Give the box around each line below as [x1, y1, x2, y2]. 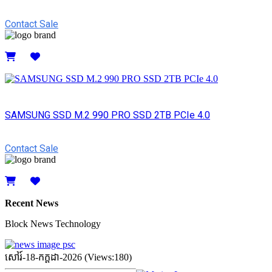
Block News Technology [5, 219, 101, 229]
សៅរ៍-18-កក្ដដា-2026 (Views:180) [5, 252, 132, 263]
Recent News [5, 198, 58, 209]
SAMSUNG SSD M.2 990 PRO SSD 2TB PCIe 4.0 [5, 109, 210, 121]
